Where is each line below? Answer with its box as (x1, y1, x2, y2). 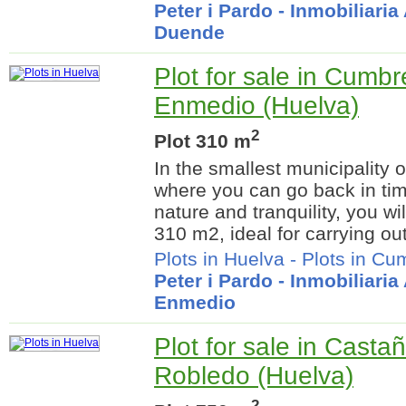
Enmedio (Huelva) (154, 92, 359, 121)
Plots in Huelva (154, 248, 285, 270)
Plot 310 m (154, 130, 251, 152)
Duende (154, 22, 225, 43)
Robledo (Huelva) (154, 362, 353, 391)
